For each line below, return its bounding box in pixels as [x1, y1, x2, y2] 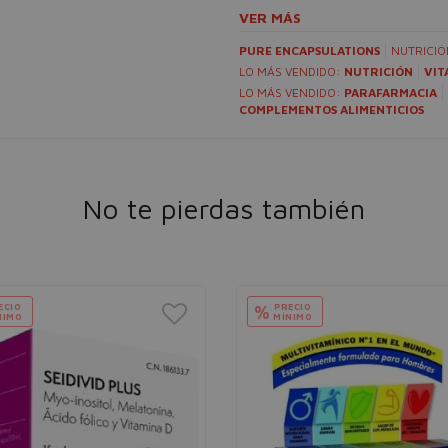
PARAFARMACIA [344, 85, 437, 100]
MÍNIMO [273, 311, 313, 322]
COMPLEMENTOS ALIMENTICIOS [239, 102, 424, 117]
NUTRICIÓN [344, 64, 413, 79]
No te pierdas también [83, 192, 365, 225]
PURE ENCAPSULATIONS [239, 43, 380, 58]
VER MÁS [239, 9, 301, 26]
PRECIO [274, 301, 312, 312]
